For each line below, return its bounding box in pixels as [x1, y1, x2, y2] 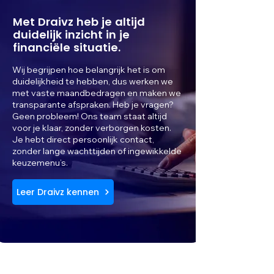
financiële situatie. [13, 40, 120, 55]
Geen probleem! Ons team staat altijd [12, 111, 167, 122]
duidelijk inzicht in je [13, 27, 130, 42]
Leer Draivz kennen [16, 185, 99, 198]
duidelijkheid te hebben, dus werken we [12, 76, 173, 87]
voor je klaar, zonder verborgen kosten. [12, 122, 171, 133]
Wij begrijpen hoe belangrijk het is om [12, 64, 165, 75]
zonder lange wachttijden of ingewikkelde [12, 146, 182, 157]
